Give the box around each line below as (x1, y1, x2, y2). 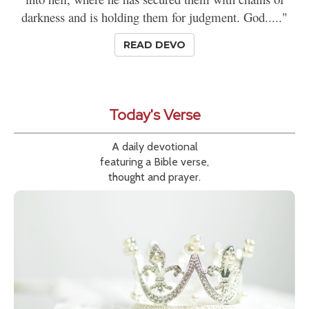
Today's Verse (108, 105, 201, 126)
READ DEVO (123, 39, 186, 52)
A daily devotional (111, 140, 198, 154)
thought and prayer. (108, 170, 201, 184)
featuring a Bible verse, (100, 155, 209, 169)
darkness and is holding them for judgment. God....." (21, 8, 288, 26)
